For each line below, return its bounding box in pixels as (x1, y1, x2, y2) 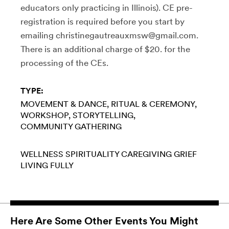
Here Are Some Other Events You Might (10, 214, 198, 227)
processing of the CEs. (20, 57, 108, 68)
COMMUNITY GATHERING (20, 121, 122, 131)
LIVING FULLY (20, 160, 74, 170)
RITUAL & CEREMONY (111, 99, 195, 109)
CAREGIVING (121, 149, 172, 159)
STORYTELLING (73, 110, 133, 120)
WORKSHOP (20, 110, 68, 120)
